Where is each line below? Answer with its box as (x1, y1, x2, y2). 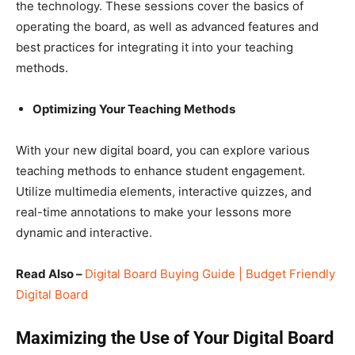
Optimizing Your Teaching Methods (32, 101, 235, 116)
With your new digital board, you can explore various (16, 142, 310, 158)
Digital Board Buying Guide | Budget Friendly (85, 265, 335, 281)
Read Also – (16, 265, 85, 281)
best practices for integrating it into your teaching (16, 39, 293, 55)
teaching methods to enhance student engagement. (16, 162, 305, 178)
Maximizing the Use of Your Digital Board (16, 327, 334, 348)
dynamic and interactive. (16, 224, 152, 240)
